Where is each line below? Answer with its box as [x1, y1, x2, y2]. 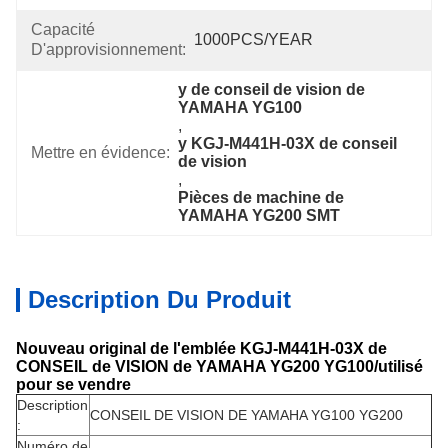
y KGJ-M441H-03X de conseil [178, 135, 398, 152]
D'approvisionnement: [31, 41, 186, 58]
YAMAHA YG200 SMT [178, 207, 341, 224]
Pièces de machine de [178, 189, 345, 206]
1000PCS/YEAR [194, 31, 313, 48]
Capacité [31, 21, 95, 38]
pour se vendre [16, 376, 131, 393]
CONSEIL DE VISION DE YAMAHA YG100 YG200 [90, 407, 403, 423]
